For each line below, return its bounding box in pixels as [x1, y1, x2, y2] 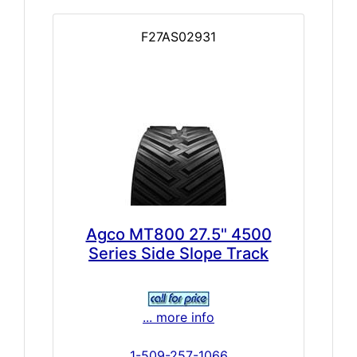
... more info [143, 308, 214, 325]
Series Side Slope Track [88, 243, 269, 263]
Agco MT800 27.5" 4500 [85, 224, 272, 244]
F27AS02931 [141, 28, 216, 45]
